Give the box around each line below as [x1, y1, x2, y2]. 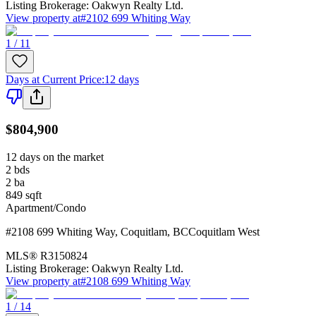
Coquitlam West [188, 225, 260, 238]
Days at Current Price [6, 73, 102, 85]
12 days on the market [6, 150, 104, 163]
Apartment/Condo [6, 201, 86, 214]
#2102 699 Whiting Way [80, 11, 190, 24]
